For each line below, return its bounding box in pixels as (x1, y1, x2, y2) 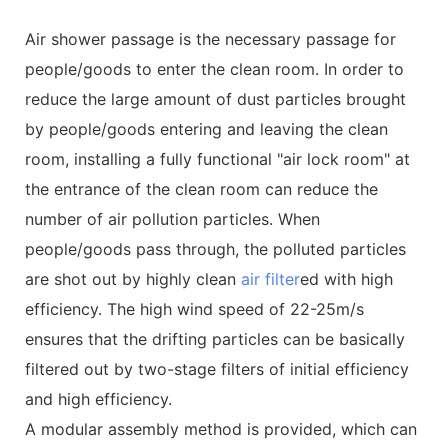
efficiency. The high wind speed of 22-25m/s (25, 298, 364, 319)
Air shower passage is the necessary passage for (25, 28, 396, 49)
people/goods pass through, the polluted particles (25, 238, 406, 259)
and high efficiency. (25, 388, 172, 409)
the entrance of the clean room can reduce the (25, 178, 378, 199)
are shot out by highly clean (25, 268, 241, 289)
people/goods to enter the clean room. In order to (25, 58, 404, 79)
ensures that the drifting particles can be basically (25, 328, 405, 349)
